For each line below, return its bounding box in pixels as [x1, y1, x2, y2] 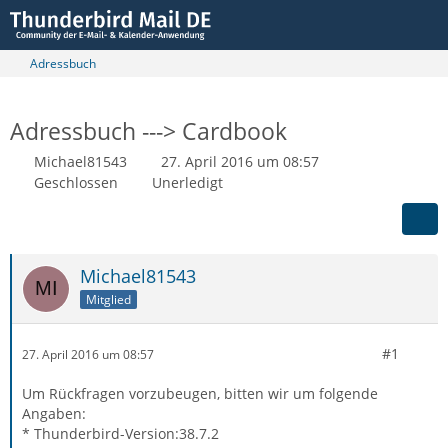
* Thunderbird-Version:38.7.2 [22, 424, 219, 443]
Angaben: [22, 404, 86, 423]
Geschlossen [34, 173, 118, 192]
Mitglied [86, 290, 131, 308]
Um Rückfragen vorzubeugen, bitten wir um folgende [22, 384, 378, 403]
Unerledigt [152, 173, 223, 192]
